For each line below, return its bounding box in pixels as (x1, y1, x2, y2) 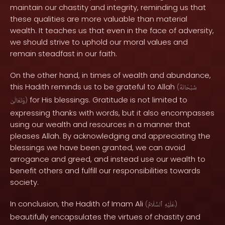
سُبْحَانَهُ (179, 82, 197, 93)
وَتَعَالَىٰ (10, 95, 25, 106)
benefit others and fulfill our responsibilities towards (10, 165, 200, 176)
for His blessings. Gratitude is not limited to (28, 94, 187, 105)
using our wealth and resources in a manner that (10, 119, 190, 130)
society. (10, 177, 39, 187)
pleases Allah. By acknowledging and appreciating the (10, 131, 210, 141)
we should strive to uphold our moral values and (10, 37, 188, 47)
